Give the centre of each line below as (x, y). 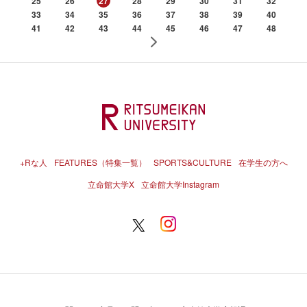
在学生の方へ (263, 162)
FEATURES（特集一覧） (100, 162)
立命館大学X (111, 184)
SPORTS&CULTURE (192, 162)
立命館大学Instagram (180, 184)
